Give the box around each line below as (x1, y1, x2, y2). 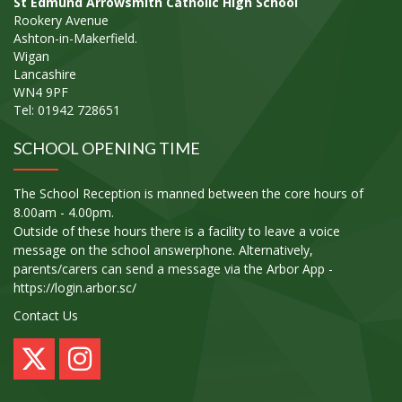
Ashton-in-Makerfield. (13, 30, 137, 48)
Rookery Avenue (13, 12, 109, 30)
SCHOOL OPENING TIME (13, 138, 200, 159)
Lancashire (13, 66, 76, 83)
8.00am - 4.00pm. (13, 204, 114, 222)
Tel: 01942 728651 (13, 101, 120, 119)
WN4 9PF (13, 83, 68, 101)
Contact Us (13, 307, 78, 325)
